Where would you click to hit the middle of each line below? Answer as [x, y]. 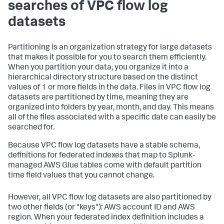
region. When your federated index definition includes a [106, 218]
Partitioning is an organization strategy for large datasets [110, 48]
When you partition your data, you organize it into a [98, 68]
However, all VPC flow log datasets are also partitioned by [110, 198]
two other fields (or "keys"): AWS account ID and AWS [101, 208]
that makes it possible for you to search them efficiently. [107, 58]
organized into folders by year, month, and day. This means [111, 108]
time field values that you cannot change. [81, 176]
